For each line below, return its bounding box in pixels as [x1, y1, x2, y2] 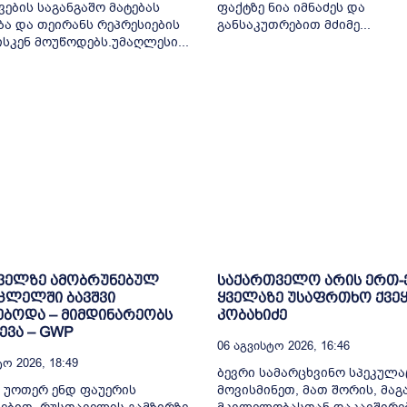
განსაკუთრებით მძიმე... [217, 15, 371, 34]
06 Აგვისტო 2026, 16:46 [217, 338, 350, 354]
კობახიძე [217, 307, 287, 323]
